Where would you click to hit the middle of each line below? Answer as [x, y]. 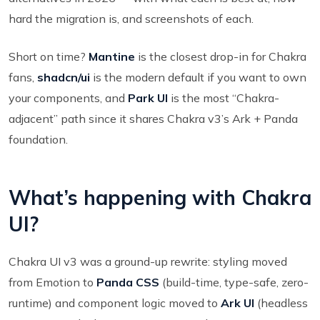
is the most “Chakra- [224, 97]
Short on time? [49, 56]
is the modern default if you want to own [198, 77]
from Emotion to [52, 282]
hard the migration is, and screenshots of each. [131, 18]
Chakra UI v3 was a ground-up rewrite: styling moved [148, 261]
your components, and [68, 97]
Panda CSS [128, 282]
